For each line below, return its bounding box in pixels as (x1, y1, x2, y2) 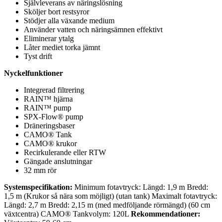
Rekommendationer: (131, 209, 202, 218)
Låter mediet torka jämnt (24, 43, 100, 52)
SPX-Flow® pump (24, 112, 83, 121)
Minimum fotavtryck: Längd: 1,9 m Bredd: (72, 182, 208, 191)
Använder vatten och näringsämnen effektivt (24, 25, 163, 34)
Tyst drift (24, 52, 52, 60)
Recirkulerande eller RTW (24, 148, 106, 157)
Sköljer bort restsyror (24, 7, 89, 16)
